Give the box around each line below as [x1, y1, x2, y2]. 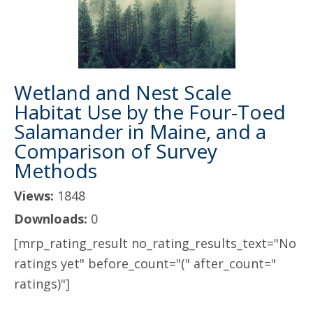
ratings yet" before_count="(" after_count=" [14, 255, 276, 272]
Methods [14, 157, 97, 184]
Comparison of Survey [14, 138, 217, 164]
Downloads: [14, 210, 91, 227]
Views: [14, 187, 57, 204]
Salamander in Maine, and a [14, 118, 266, 145]
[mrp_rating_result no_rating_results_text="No [14, 235, 296, 252]
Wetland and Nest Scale [14, 79, 231, 105]
